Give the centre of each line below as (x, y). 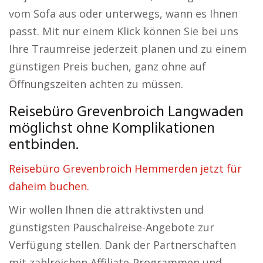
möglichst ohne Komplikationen (112, 129)
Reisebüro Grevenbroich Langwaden (126, 112)
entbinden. (44, 145)
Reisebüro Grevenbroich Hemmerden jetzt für (125, 168)
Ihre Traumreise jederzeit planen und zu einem (128, 49)
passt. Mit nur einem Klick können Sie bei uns (124, 31)
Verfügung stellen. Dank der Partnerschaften (122, 245)
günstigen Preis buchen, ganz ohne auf (107, 66)
